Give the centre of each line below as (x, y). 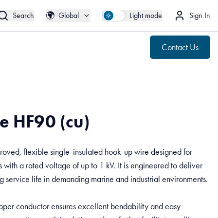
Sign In (200, 15)
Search (23, 15)
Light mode (146, 15)
